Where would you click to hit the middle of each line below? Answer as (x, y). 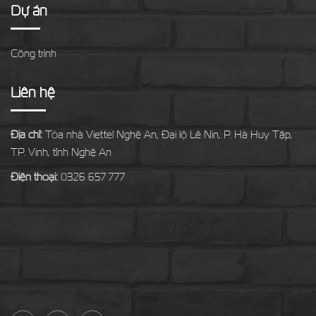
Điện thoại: (34, 177)
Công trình (34, 53)
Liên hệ (33, 92)
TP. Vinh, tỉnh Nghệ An (61, 152)
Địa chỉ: (26, 134)
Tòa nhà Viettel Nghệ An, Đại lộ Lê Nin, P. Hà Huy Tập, (168, 134)
